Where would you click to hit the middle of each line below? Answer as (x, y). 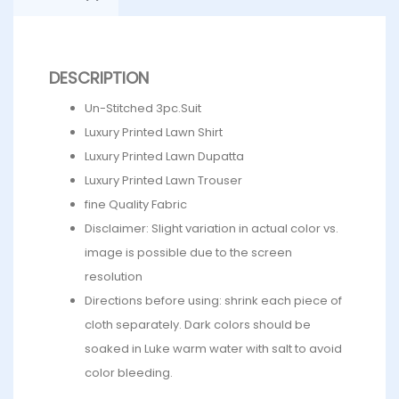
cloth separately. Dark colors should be (198, 325)
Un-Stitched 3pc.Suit (143, 109)
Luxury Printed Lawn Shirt (154, 133)
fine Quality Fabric (136, 205)
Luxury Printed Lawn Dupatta (164, 157)
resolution (114, 277)
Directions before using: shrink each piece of (213, 301)
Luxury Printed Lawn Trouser (163, 181)
